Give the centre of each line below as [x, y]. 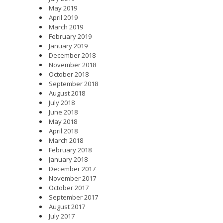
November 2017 [72, 178]
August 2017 [67, 206]
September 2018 [73, 83]
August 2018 [67, 93]
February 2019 [70, 36]
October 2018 [69, 74]
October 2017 [69, 187]
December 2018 [72, 55]
